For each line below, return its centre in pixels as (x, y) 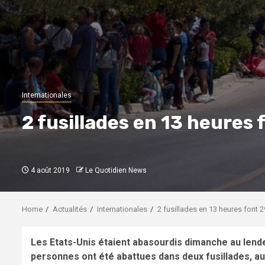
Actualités (70, 209)
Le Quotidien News (116, 171)
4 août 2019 (49, 171)
